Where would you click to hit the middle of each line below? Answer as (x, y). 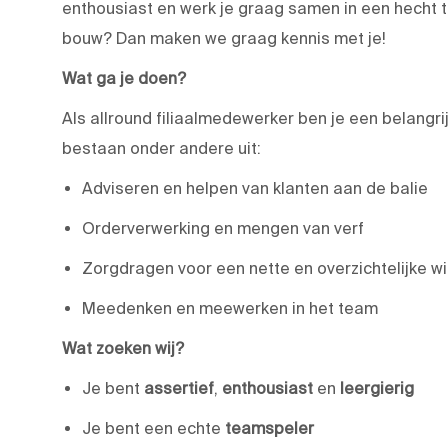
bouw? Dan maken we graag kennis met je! (224, 37)
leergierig (377, 387)
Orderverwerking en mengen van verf (223, 227)
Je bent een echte (153, 427)
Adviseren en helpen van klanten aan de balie (255, 187)
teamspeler (269, 427)
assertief (179, 387)
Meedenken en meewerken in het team (230, 307)
